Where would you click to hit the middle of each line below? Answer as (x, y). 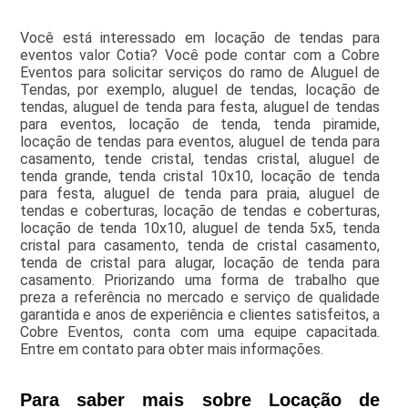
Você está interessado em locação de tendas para (200, 38)
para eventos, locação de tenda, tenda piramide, (200, 125)
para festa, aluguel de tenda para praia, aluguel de (200, 194)
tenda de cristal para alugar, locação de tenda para (200, 263)
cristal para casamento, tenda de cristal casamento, (200, 246)
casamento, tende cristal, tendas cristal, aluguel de (200, 159)
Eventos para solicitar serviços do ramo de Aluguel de (200, 73)
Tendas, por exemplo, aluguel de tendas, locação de (200, 90)
